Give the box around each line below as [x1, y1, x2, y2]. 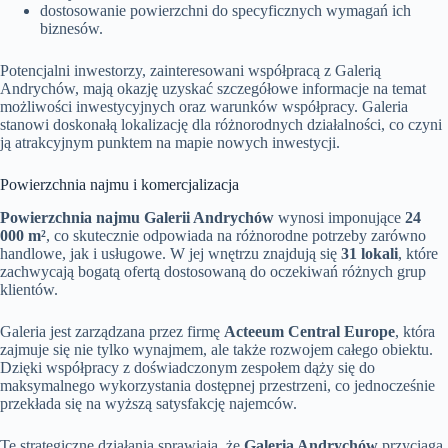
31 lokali [341, 244, 398, 262]
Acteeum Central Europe [224, 322, 395, 340]
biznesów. [40, 19, 103, 37]
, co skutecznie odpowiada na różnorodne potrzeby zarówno [46, 226, 426, 244]
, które [398, 244, 438, 262]
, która [395, 322, 435, 340]
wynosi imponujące [274, 208, 405, 226]
